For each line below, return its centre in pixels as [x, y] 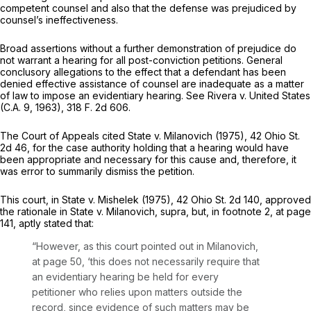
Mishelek [120, 200]
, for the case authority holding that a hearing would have [158, 148]
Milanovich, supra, [149, 212]
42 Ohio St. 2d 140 [218, 200]
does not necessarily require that [184, 262]
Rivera [224, 96]
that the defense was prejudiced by [215, 8]
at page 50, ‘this [70, 262]
